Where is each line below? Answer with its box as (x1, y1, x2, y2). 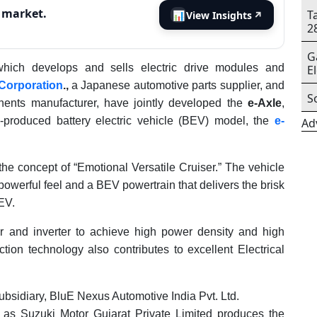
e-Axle (248, 97, 282, 109)
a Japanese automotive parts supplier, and (68, 79, 285, 91)
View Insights (186, 8, 252, 22)
